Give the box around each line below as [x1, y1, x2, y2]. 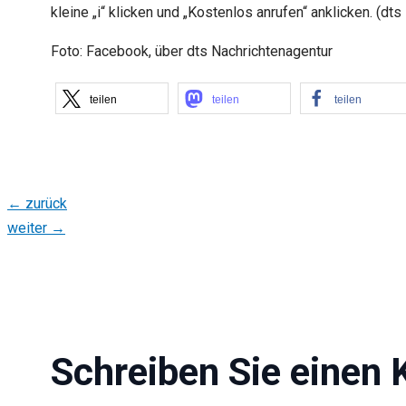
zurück [22, 194, 67, 212]
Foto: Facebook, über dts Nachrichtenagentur [51, 42, 333, 60]
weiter [7, 218, 51, 237]
